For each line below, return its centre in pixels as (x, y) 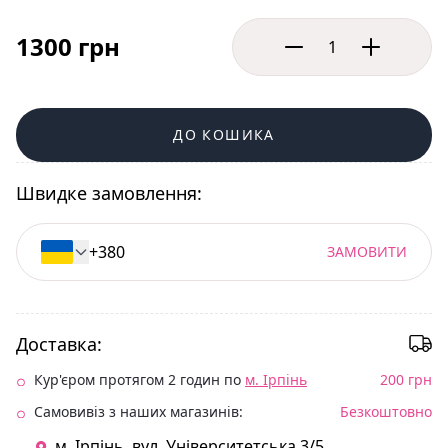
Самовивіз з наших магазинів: (138, 411)
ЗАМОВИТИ (367, 251)
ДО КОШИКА (224, 134)
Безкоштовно (386, 411)
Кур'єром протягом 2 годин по (139, 379)
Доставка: (59, 343)
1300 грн (68, 46)
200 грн (406, 379)
